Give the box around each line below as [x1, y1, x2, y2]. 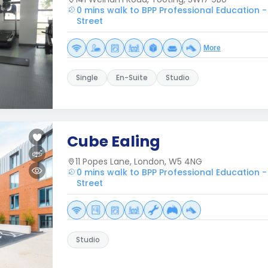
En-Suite [116, 72, 148, 83]
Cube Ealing [67, 131, 160, 152]
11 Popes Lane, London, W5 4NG [75, 156, 202, 167]
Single [76, 72, 98, 83]
